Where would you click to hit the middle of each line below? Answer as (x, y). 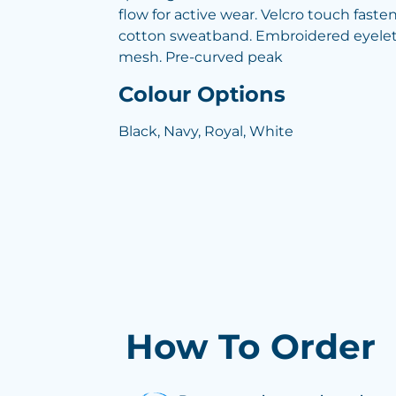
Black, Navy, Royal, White (206, 131)
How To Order (251, 346)
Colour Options (202, 94)
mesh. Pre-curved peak (201, 57)
